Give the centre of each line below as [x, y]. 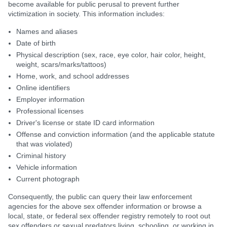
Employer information [50, 99]
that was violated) [44, 144]
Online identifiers [43, 88]
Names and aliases [47, 31]
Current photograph [48, 179]
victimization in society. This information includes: [86, 14]
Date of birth [36, 43]
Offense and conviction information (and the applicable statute [116, 134]
